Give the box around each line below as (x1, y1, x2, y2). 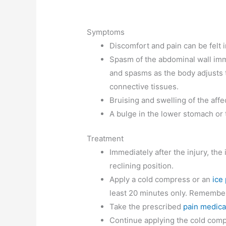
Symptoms (87, 27, 125, 37)
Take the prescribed (109, 202, 184, 211)
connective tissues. (109, 81, 179, 91)
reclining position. (109, 161, 174, 171)
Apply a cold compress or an (109, 175, 213, 184)
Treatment (87, 134, 124, 143)
